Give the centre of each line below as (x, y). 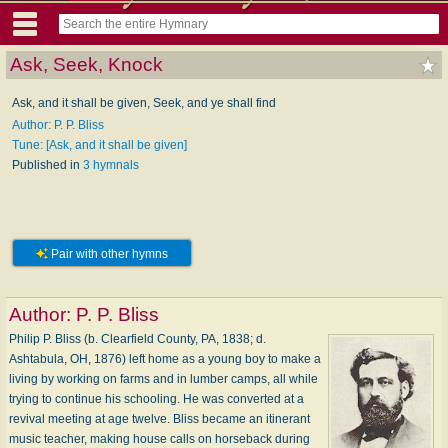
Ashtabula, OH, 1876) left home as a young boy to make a (165, 358)
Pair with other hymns (108, 253)
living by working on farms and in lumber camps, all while (163, 378)
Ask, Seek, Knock (86, 64)
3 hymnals (111, 164)
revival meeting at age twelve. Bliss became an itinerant (159, 418)
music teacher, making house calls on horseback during (159, 438)
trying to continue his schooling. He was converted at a (156, 398)
